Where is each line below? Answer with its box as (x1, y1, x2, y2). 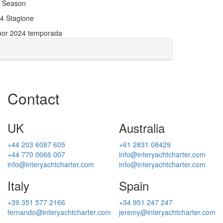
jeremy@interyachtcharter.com (119, 207, 216, 217)
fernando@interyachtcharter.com (7, 207, 111, 217)
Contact (7, 87, 59, 109)
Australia (119, 118, 165, 136)
